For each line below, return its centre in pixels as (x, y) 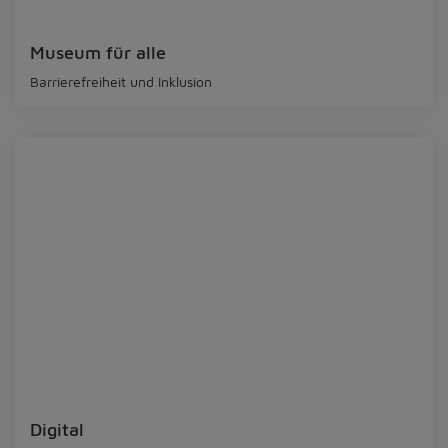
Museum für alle (98, 52)
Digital (57, 430)
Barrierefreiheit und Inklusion (121, 81)
